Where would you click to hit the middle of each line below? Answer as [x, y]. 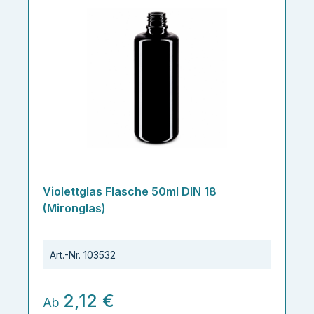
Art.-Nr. [65, 255]
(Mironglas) [74, 208]
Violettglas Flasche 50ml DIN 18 [130, 191]
